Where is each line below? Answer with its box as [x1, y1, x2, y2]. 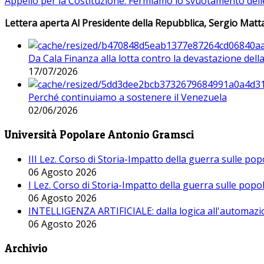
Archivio [5, 241, 48, 255]
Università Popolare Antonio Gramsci [5, 128, 194, 142]
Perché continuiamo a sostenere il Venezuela [28, 91, 227, 104]
